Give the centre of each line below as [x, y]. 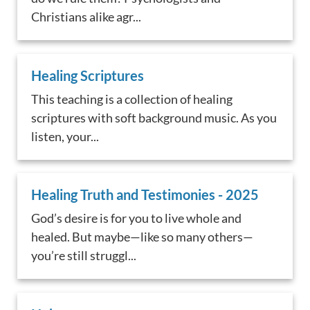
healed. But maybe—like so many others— [143, 237]
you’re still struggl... [84, 256]
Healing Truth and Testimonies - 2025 [145, 195]
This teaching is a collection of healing [132, 99]
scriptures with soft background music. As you [154, 117]
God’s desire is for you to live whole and [137, 218]
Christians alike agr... [86, 16]
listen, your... [65, 136]
